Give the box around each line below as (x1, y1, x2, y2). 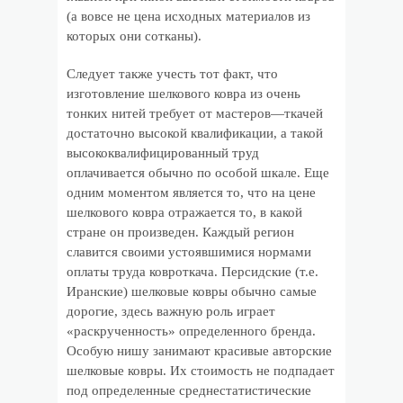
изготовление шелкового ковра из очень (67, 86, 300, 101)
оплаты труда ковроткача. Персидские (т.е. (67, 264, 318, 279)
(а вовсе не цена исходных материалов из (67, 9, 310, 23)
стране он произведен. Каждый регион (67, 225, 294, 239)
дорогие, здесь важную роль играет (67, 304, 275, 318)
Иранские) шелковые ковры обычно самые (67, 284, 317, 299)
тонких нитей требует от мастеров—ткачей (67, 106, 323, 121)
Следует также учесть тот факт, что (67, 67, 278, 81)
